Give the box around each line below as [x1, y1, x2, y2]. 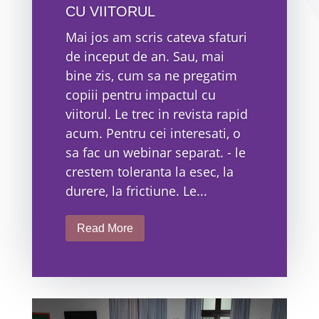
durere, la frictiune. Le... [65, 182, 207, 200]
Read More [76, 222, 133, 235]
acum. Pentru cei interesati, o [65, 125, 241, 142]
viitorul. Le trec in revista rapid [65, 105, 248, 123]
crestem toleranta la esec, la [65, 163, 234, 181]
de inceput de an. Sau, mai [65, 48, 224, 66]
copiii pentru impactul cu [65, 86, 216, 104]
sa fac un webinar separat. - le [65, 144, 246, 162]
